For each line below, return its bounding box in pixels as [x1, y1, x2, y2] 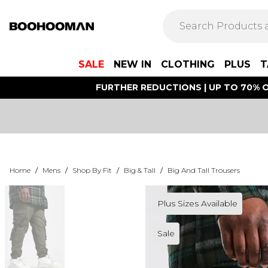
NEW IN [114, 59, 151, 70]
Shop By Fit [72, 166, 112, 175]
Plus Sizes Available [157, 198, 237, 209]
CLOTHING [161, 59, 215, 70]
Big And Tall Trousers [167, 166, 240, 175]
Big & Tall [124, 166, 156, 175]
